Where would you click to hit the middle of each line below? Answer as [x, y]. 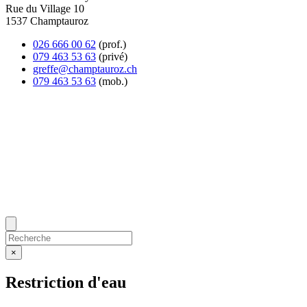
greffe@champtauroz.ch [85, 69]
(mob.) [112, 81]
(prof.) [111, 44]
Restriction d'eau [66, 282]
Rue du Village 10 [45, 8]
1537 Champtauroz [47, 21]
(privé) [112, 56]
